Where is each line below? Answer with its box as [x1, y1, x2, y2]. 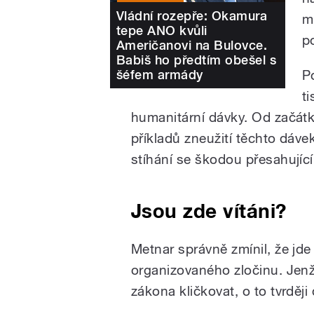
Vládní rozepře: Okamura [116, 8, 268, 23]
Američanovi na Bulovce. [116, 37, 268, 53]
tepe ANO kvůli [116, 22, 207, 38]
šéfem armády [116, 67, 203, 82]
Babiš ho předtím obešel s [116, 52, 276, 67]
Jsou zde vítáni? [131, 198, 287, 223]
